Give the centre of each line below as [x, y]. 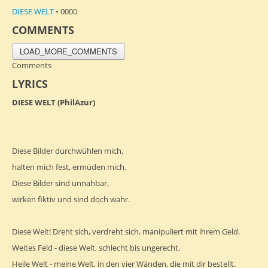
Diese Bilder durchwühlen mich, [68, 150]
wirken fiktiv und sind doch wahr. [71, 199]
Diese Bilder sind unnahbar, [60, 183]
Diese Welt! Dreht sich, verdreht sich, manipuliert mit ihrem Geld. [126, 231]
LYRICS [30, 83]
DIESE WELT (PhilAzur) [54, 102]
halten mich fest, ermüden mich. [69, 167]
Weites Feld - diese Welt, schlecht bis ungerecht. [96, 247]
